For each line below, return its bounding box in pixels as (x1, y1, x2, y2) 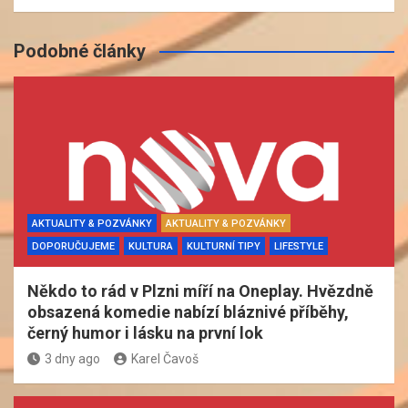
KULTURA (128, 240, 173, 252)
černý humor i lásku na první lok (27, 322, 263, 342)
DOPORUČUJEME (32, 240, 115, 252)
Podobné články (14, 39, 146, 62)
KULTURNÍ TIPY (187, 240, 260, 252)
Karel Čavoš (131, 351, 199, 366)
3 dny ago (45, 351, 100, 366)
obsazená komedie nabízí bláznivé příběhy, (27, 301, 349, 321)
